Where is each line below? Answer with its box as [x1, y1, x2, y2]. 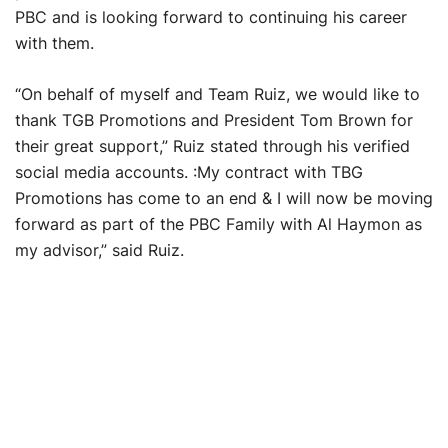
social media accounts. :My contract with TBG [15, 162, 363, 183]
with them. [15, 33, 94, 54]
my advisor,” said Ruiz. [15, 240, 184, 261]
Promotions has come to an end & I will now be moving [15, 188, 433, 209]
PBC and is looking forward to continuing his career [15, 7, 407, 28]
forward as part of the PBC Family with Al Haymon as [15, 214, 422, 235]
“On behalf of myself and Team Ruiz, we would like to [15, 84, 420, 105]
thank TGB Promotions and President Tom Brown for [15, 110, 413, 131]
